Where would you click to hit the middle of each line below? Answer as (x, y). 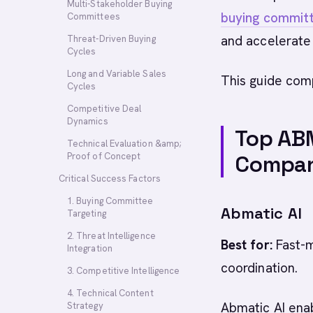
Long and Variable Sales (117, 74)
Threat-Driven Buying (111, 39)
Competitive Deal (104, 109)
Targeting (87, 213)
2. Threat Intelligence (111, 236)
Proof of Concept (104, 156)
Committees (94, 16)
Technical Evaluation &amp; (125, 144)
